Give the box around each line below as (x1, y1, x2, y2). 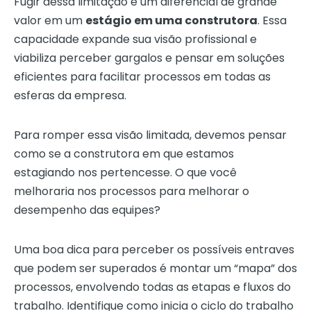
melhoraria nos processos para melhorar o (14, 183, 249, 200)
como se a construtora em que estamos (14, 146, 234, 162)
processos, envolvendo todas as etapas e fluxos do (14, 279, 291, 296)
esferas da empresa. (14, 87, 126, 104)
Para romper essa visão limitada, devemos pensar (14, 127, 287, 144)
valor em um (14, 12, 85, 29)
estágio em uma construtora (85, 12, 258, 29)
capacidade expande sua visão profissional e (14, 31, 257, 48)
